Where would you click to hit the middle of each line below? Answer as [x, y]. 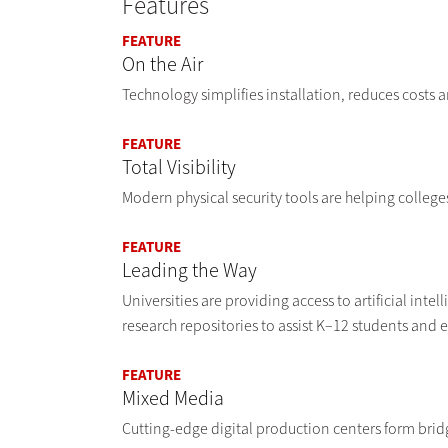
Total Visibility [179, 168]
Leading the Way [189, 271]
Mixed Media [173, 399]
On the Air [162, 65]
